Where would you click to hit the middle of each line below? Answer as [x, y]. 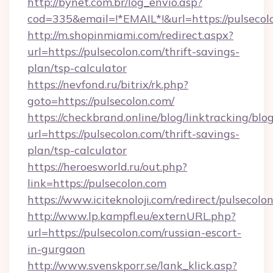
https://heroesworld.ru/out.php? [107, 167]
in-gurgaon [56, 249]
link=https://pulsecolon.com [97, 183]
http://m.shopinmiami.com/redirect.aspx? [130, 35]
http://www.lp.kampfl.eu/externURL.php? [132, 216]
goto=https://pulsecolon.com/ [101, 101]
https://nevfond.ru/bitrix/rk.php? [108, 84]
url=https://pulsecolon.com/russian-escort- [134, 232]
